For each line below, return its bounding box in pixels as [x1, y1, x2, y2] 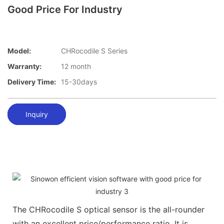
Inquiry [25, 109, 48, 118]
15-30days [61, 77, 97, 86]
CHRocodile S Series [61, 46, 127, 55]
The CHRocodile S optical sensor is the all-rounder [12, 204, 204, 214]
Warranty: [7, 62, 41, 71]
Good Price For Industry [7, 3, 122, 15]
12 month [61, 62, 91, 71]
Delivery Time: [7, 77, 56, 86]
